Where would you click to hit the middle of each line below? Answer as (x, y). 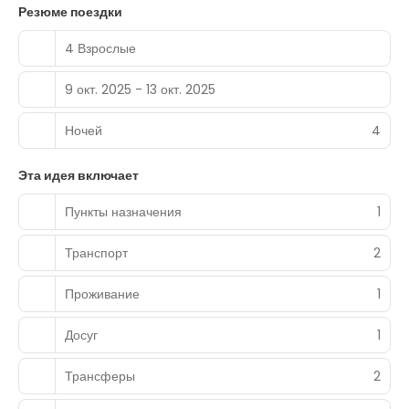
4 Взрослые (100, 48)
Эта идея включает (79, 175)
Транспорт (96, 252)
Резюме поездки (70, 12)
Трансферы (100, 376)
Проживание (102, 294)
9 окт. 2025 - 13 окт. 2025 (140, 89)
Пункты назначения (123, 211)
